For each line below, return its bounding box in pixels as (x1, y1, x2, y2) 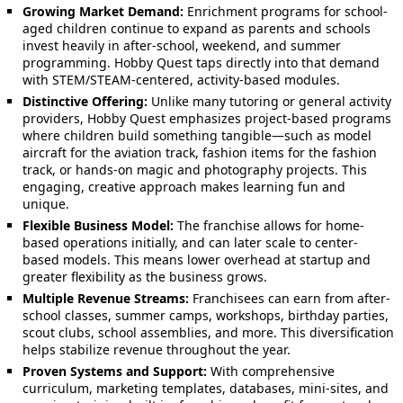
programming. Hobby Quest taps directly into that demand (22, 54, 380, 71)
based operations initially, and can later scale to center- (22, 234, 358, 251)
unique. (22, 195, 69, 212)
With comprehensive (207, 363, 335, 380)
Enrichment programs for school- (184, 3, 388, 20)
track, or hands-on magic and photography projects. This (22, 161, 367, 178)
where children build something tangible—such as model (22, 127, 372, 144)
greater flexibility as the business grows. (22, 268, 267, 285)
